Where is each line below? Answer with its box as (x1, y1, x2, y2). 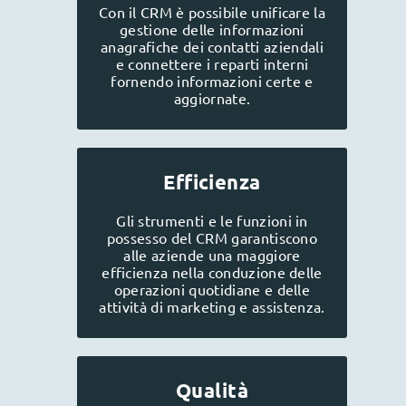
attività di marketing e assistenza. (99, 296, 325, 315)
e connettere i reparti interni (115, 53, 309, 72)
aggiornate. (173, 88, 251, 107)
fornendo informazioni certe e (111, 71, 314, 90)
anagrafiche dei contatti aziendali (101, 36, 324, 55)
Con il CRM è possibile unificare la (98, 2, 326, 21)
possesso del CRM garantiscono (106, 227, 318, 246)
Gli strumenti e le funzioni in (116, 210, 308, 229)
